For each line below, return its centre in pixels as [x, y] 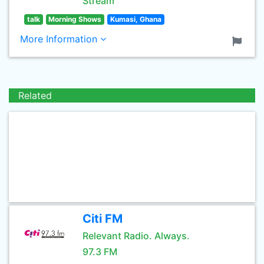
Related [35, 95]
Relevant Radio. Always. [136, 236]
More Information [60, 39]
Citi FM [103, 219]
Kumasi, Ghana [136, 19]
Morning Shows [75, 19]
